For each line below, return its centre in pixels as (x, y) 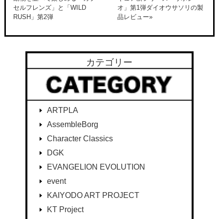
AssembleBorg (72, 125)
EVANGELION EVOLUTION (96, 167)
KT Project (65, 210)
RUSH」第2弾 (33, 17)
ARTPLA (62, 110)
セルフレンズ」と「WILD (49, 7)
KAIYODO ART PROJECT (93, 196)
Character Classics (80, 139)
